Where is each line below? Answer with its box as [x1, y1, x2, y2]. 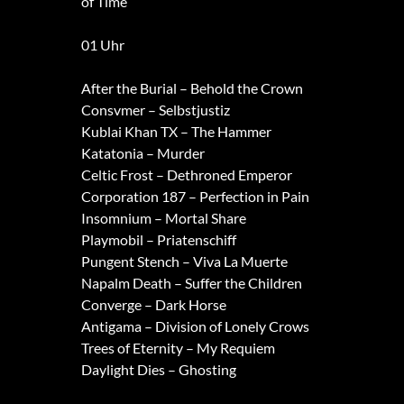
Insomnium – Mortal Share [80, 209, 246, 227]
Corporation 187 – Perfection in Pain [80, 188, 309, 206]
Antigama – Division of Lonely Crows [80, 317, 309, 335]
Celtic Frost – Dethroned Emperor [80, 166, 292, 184]
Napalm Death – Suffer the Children [80, 274, 302, 292]
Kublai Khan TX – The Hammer [80, 123, 271, 141]
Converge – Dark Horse [80, 296, 226, 314]
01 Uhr [80, 36, 124, 54]
